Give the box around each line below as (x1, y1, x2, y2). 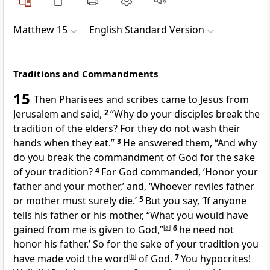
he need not (179, 223, 234, 237)
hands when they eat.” (13, 136, 115, 150)
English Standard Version (89, 23, 204, 37)
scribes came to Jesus (126, 93, 226, 107)
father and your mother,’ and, (13, 180, 149, 193)
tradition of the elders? (13, 122, 120, 136)
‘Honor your (203, 165, 258, 179)
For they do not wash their (120, 122, 240, 136)
